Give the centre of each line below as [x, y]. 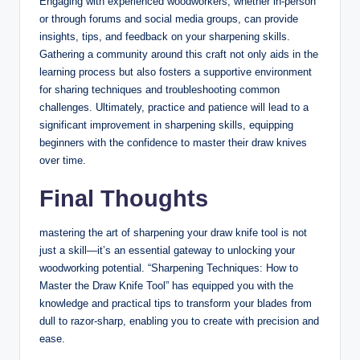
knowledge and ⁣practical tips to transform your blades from [176, 303]
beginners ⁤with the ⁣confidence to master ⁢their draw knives [173, 142]
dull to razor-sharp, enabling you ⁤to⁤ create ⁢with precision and [179, 321]
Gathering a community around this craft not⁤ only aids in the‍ [179, 54]
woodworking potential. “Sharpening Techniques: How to [169, 268]
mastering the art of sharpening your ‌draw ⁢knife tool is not [173, 232]
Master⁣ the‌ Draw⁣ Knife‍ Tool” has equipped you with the [166, 285]
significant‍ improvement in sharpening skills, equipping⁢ [166, 125]
